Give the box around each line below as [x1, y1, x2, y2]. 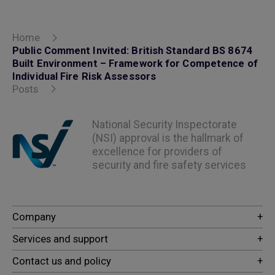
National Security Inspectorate [91, 118, 237, 131]
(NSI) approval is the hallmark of [91, 132, 244, 145]
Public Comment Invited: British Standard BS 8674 [12, 44, 253, 56]
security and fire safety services [91, 159, 246, 172]
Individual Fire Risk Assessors [12, 70, 157, 82]
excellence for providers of [91, 145, 222, 158]
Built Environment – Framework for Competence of [12, 57, 258, 69]
